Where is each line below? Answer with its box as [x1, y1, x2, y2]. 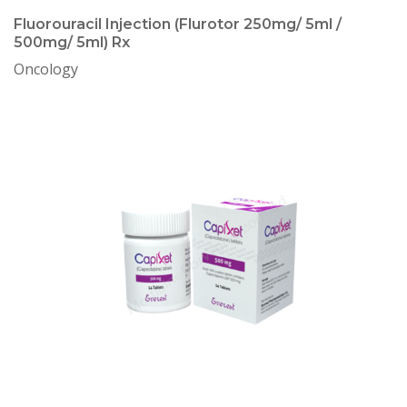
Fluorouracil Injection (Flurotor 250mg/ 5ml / [14, 15, 342, 33]
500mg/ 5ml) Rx [14, 34, 130, 51]
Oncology [14, 59, 78, 79]
